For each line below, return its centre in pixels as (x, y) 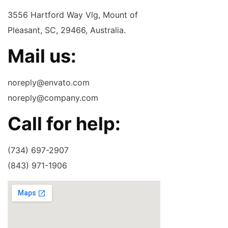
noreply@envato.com (49, 82)
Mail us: (42, 56)
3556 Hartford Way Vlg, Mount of (73, 15)
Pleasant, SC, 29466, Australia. (67, 30)
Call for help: (64, 124)
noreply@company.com (53, 98)
